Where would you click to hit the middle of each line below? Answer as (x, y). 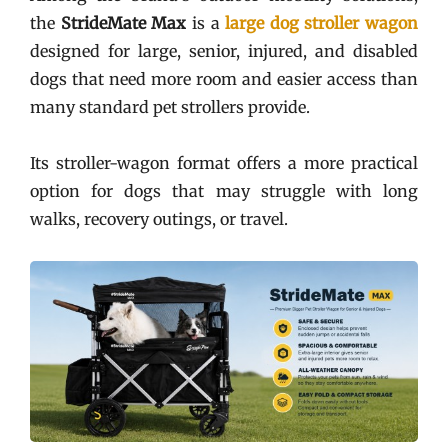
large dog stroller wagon (321, 22)
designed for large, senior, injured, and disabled (224, 50)
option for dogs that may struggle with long (224, 190)
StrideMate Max (123, 22)
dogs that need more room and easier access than (224, 78)
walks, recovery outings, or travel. (159, 218)
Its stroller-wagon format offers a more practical (224, 162)
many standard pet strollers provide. (172, 106)
